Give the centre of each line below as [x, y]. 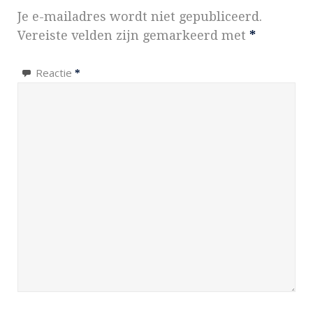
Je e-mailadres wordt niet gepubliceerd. [140, 16]
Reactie [55, 72]
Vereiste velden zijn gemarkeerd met [133, 35]
